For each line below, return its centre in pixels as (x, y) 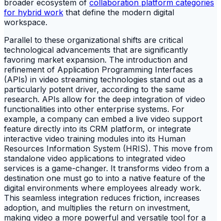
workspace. (26, 22)
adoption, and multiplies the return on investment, (97, 208)
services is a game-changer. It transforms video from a (107, 168)
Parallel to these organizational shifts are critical (93, 40)
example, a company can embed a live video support (103, 119)
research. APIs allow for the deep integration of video (105, 99)
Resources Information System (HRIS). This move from (108, 149)
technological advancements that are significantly (96, 50)
